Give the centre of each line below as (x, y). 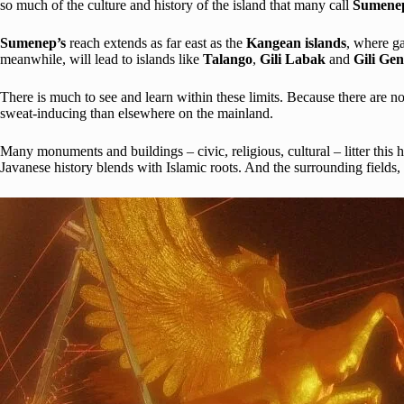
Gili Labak (293, 59)
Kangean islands (296, 42)
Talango (228, 59)
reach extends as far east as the (158, 42)
